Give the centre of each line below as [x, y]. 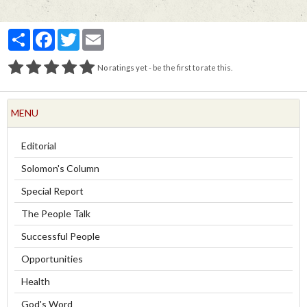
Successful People [61, 236]
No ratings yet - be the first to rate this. [165, 67]
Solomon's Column [60, 168]
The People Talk [56, 213]
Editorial [39, 146]
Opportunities [52, 259]
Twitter [96, 34]
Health [36, 281]
